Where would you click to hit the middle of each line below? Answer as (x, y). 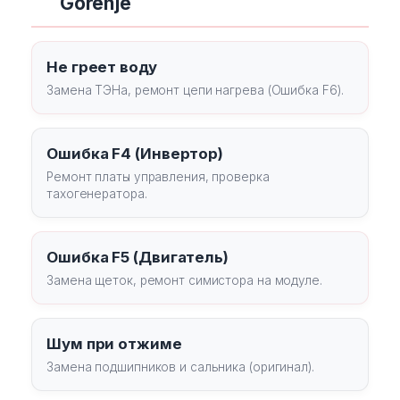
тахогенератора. (97, 194)
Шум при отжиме (114, 344)
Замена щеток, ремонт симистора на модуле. (184, 280)
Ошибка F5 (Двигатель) (137, 257)
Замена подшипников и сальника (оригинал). (180, 367)
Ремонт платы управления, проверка (158, 177)
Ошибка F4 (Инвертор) (135, 154)
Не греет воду (102, 67)
